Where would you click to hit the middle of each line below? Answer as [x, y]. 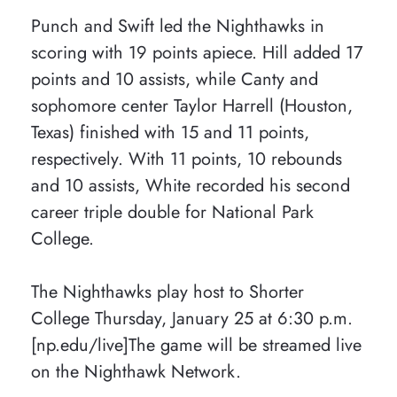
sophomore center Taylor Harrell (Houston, [192, 106]
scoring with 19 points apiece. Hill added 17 [197, 53]
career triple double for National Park [172, 212]
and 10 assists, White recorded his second [191, 186]
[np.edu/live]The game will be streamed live [196, 345]
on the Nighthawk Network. [136, 372]
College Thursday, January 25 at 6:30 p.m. [192, 319]
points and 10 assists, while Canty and [175, 79]
